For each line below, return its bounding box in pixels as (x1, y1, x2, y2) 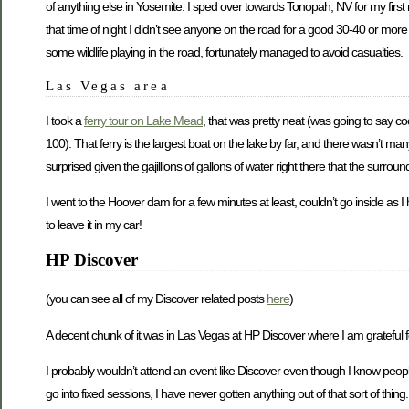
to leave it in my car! (46, 217, 142, 233)
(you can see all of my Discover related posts (46, 291, 267, 307)
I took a (46, 112, 84, 128)
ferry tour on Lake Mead (84, 112, 203, 128)
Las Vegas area (46, 77, 170, 93)
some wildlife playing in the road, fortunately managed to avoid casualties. (46, 44, 403, 59)
